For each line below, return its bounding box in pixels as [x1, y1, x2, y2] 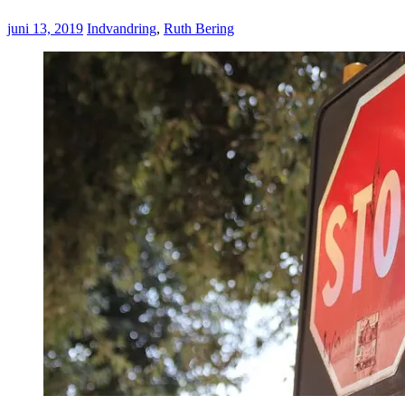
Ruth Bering [164, 20, 234, 36]
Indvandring [87, 20, 156, 36]
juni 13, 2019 [7, 20, 83, 36]
